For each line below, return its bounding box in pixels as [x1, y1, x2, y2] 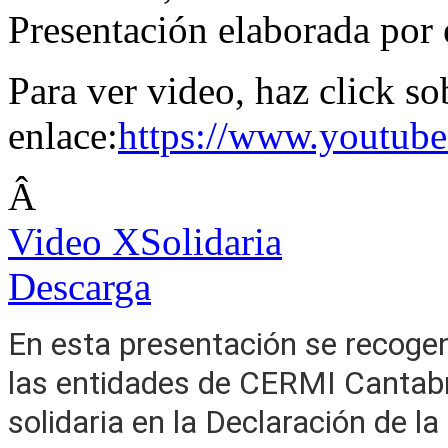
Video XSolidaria [8, 220, 282, 264]
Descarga [8, 265, 151, 309]
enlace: [8, 114, 118, 158]
